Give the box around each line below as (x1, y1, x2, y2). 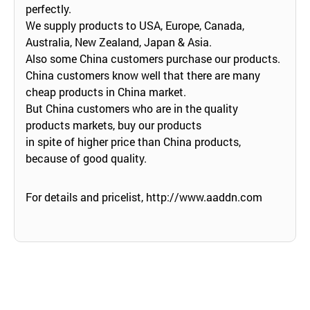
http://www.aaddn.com (146, 189, 262, 204)
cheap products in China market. (26, 84, 186, 99)
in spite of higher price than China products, (26, 134, 241, 149)
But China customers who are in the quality (26, 100, 238, 116)
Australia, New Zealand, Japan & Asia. (26, 34, 212, 49)
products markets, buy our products (26, 117, 201, 132)
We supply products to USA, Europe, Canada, (26, 17, 244, 33)
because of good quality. (26, 150, 147, 165)
